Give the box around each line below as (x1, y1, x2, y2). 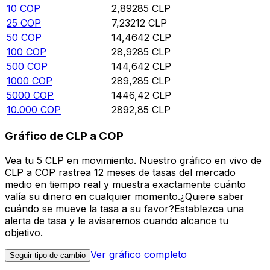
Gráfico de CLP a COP (5, 129, 124, 143)
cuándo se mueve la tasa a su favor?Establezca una (5, 202, 244, 215)
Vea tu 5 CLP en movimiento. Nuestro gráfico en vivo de (5, 154, 262, 166)
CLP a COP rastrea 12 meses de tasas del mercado (5, 166, 236, 178)
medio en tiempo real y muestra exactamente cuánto (5, 178, 246, 190)
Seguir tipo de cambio (10, 250, 86, 260)
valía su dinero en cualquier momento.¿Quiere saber (5, 190, 244, 202)
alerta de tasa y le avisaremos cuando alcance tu (5, 214, 228, 227)
